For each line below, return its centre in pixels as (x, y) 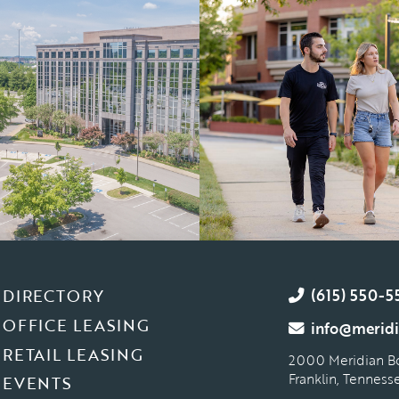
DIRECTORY (53, 296)
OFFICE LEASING (76, 325)
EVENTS (37, 383)
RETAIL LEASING (73, 354)
